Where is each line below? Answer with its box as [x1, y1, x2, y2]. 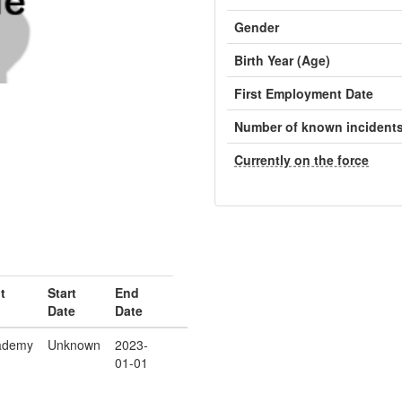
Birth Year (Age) [234, 51, 330, 69]
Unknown [48, 336, 100, 354]
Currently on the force [234, 151, 369, 169]
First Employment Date [234, 84, 373, 102]
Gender [234, 18, 279, 36]
